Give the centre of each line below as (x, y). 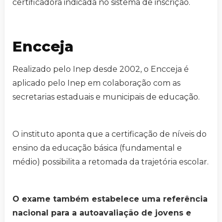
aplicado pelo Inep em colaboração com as (96, 83)
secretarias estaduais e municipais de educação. (106, 97)
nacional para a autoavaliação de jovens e (102, 213)
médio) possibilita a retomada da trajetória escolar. (111, 162)
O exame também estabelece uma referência (110, 199)
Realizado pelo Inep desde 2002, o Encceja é (101, 69)
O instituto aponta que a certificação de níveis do (110, 134)
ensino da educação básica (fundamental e (97, 148)
